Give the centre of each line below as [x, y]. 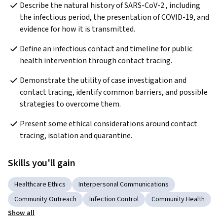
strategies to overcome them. [70, 104]
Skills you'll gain [42, 164]
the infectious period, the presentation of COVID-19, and [114, 18]
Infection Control [114, 200]
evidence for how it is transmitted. [77, 29]
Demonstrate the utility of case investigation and [103, 81]
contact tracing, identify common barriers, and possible [114, 92]
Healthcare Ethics [40, 185]
